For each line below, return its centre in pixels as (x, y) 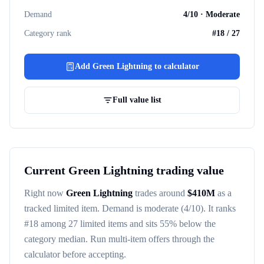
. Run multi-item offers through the (150, 239)
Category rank (48, 33)
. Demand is (121, 208)
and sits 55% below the (171, 224)
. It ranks (220, 208)
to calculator (175, 66)
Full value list (137, 100)
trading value (189, 170)
